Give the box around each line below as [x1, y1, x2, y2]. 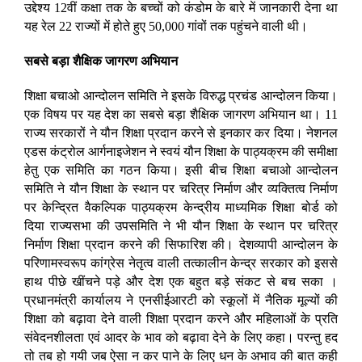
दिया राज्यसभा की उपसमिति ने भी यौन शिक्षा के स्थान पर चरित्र [24, 219, 338, 234]
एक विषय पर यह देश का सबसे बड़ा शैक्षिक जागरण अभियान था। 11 [24, 107, 338, 122]
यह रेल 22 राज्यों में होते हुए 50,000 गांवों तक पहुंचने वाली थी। [24, 19, 308, 34]
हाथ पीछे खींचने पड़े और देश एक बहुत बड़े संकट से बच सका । [24, 275, 338, 289]
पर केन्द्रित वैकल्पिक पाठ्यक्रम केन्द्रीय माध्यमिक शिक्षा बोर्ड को [24, 200, 338, 215]
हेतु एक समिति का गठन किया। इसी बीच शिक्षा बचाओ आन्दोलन [24, 163, 338, 178]
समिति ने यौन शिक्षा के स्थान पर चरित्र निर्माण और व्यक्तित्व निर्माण [24, 182, 338, 196]
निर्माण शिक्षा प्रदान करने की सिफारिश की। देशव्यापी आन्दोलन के [24, 238, 338, 252]
